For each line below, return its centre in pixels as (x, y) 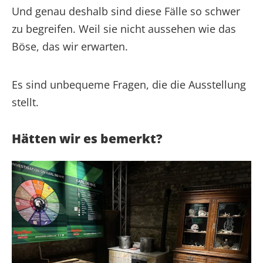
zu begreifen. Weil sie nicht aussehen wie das (124, 28)
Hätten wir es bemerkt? (87, 138)
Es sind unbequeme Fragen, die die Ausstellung (129, 84)
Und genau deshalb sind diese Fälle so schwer (126, 11)
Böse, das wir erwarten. (70, 46)
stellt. (25, 102)
